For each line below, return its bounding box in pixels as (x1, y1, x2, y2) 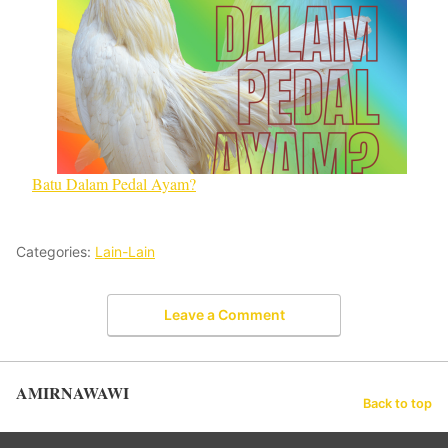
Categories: (16, 243, 95, 261)
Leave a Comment (163, 305, 285, 323)
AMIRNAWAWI (16, 380, 129, 404)
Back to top (363, 395, 432, 411)
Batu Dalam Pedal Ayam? (32, 173, 196, 195)
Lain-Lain (95, 243, 155, 261)
